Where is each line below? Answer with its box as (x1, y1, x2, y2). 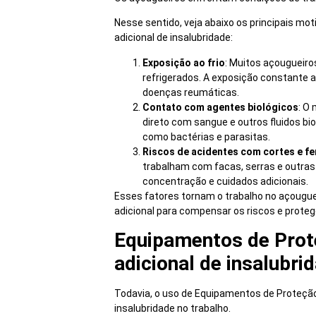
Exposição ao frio (142, 56, 225, 68)
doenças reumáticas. (142, 86, 239, 98)
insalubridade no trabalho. (114, 302, 233, 314)
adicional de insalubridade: (114, 32, 233, 44)
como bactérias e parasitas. (142, 130, 270, 142)
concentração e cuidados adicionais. (142, 175, 308, 187)
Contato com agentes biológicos (142, 101, 298, 113)
